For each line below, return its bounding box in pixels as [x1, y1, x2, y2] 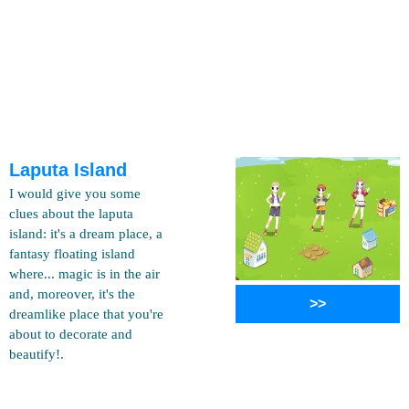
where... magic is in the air [9, 267, 160, 281]
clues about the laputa [9, 206, 133, 221]
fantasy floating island [9, 246, 135, 261]
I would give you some [9, 186, 141, 201]
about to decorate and [9, 327, 132, 341]
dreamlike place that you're [9, 307, 163, 321]
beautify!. [9, 347, 64, 362]
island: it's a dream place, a [9, 226, 163, 241]
